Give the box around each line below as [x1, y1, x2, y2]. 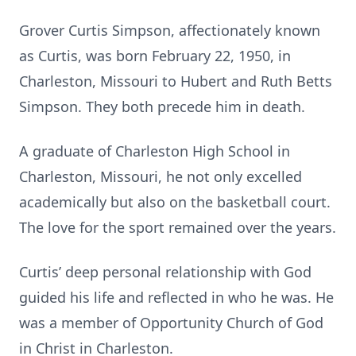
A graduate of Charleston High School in [19, 141, 290, 161]
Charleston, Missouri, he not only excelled [19, 167, 302, 186]
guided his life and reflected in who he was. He [19, 288, 334, 307]
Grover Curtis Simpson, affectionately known [19, 21, 320, 40]
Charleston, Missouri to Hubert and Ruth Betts [19, 72, 332, 91]
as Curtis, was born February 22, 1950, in [19, 46, 291, 65]
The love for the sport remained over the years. [19, 218, 336, 237]
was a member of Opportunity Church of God [19, 313, 323, 332]
